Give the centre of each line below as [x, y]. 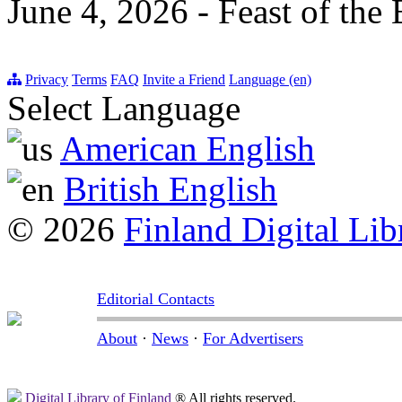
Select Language [124, 109]
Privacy [47, 80]
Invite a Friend [184, 80]
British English [170, 189]
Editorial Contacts [156, 299]
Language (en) [270, 80]
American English [188, 149]
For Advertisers [253, 339]
